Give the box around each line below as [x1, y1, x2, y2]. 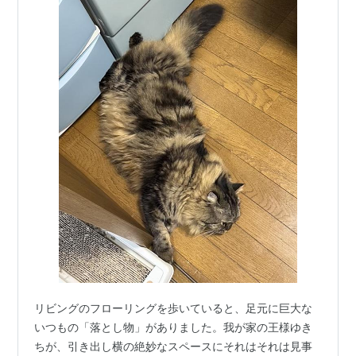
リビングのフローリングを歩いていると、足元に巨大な [34, 301, 313, 315]
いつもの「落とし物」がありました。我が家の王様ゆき [34, 320, 313, 335]
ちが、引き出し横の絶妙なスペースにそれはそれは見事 [34, 339, 313, 354]
